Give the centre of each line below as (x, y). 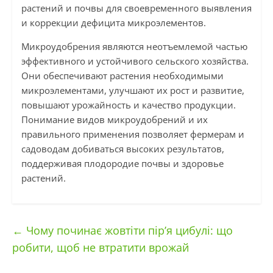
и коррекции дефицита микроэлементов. (113, 23)
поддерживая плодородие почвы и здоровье (122, 164)
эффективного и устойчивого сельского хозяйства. (135, 61)
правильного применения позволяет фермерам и (133, 134)
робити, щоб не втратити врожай (100, 248)
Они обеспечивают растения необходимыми (122, 76)
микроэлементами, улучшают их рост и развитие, (133, 90)
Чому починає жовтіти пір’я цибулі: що (128, 231)
